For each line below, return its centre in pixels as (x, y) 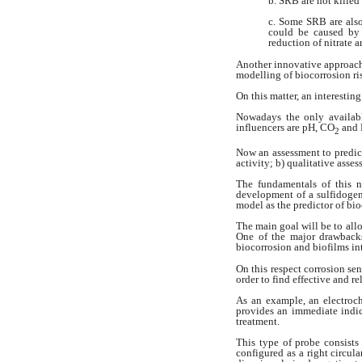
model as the (265, 205)
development (266, 195)
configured (261, 352)
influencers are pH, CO (285, 128)
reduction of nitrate (311, 43)
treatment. (258, 321)
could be (291, 32)
